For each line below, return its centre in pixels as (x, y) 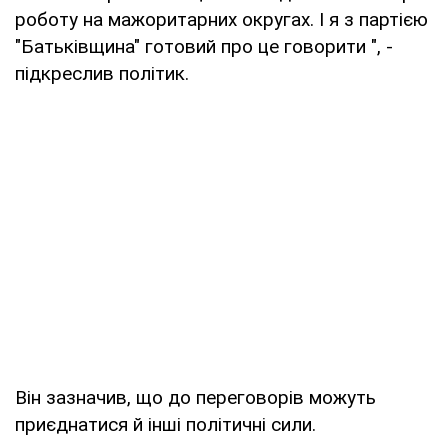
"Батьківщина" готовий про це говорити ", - (204, 46)
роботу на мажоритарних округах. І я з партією (221, 19)
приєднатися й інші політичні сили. (165, 424)
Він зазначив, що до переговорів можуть (195, 397)
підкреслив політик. (102, 73)
